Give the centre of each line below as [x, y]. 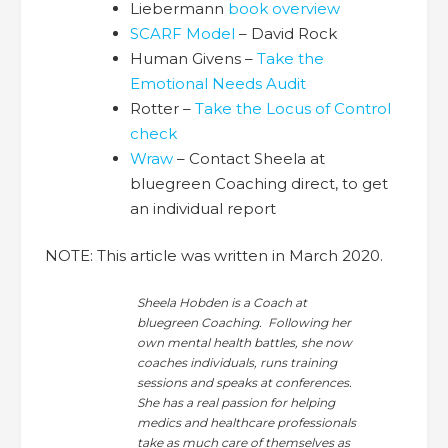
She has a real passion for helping [236, 403]
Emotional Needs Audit [218, 83]
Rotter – [162, 108]
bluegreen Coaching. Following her [244, 323]
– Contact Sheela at [251, 158]
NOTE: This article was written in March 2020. [214, 256]
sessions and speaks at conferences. [246, 383]
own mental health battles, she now [245, 343]
